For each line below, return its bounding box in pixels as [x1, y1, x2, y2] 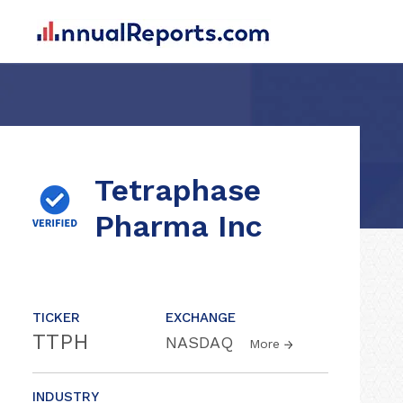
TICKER [32, 309, 80, 326]
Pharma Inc [94, 208, 263, 244]
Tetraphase [94, 172, 261, 208]
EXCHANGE [166, 309, 236, 326]
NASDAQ [166, 333, 238, 352]
